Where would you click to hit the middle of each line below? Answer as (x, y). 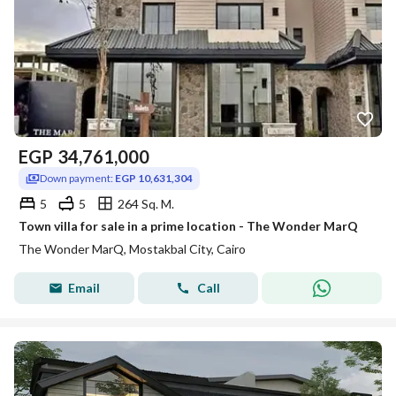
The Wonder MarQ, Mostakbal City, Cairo (132, 249)
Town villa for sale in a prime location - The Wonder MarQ (188, 226)
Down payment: (77, 178)
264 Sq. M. (146, 203)
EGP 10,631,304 (154, 178)
